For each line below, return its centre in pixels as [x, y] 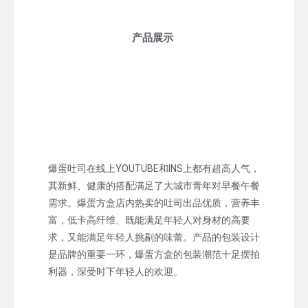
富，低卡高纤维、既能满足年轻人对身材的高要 [149, 220]
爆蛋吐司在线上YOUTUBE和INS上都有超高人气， [154, 168]
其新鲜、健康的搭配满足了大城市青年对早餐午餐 [154, 185]
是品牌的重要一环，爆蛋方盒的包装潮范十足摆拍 [154, 254]
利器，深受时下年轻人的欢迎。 [115, 271]
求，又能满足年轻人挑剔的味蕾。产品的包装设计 [154, 237]
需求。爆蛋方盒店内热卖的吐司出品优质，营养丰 [154, 202]
